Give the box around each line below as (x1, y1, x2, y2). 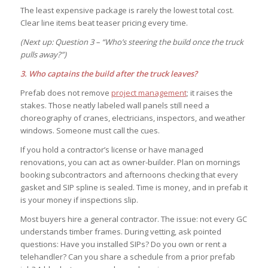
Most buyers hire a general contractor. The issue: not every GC (20, 214, 247, 225)
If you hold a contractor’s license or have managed (20, 144, 203, 156)
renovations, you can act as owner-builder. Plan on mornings (20, 157, 240, 168)
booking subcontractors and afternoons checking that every (20, 169, 238, 181)
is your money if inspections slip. (20, 194, 138, 206)
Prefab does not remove (20, 87, 111, 99)
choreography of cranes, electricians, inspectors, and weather (20, 112, 245, 124)
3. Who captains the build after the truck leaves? (20, 68, 197, 79)
